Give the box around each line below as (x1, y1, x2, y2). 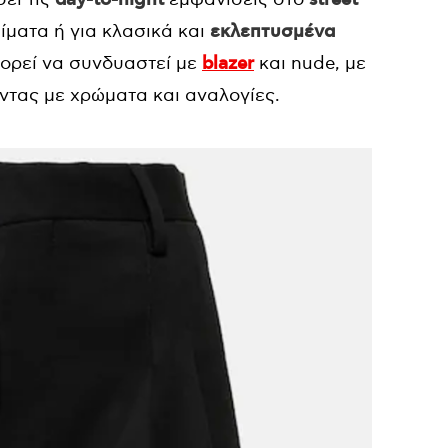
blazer (202, 52, 254, 75)
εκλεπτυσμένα (210, 20, 335, 43)
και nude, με (254, 52, 366, 74)
